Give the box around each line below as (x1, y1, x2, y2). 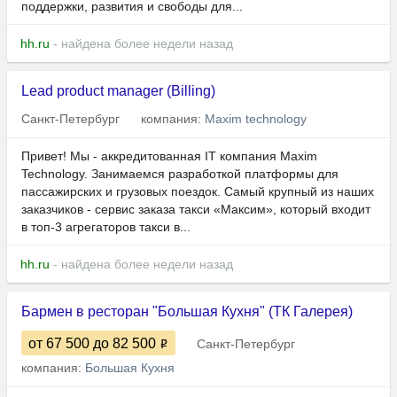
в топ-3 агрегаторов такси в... (21, 220, 191, 235)
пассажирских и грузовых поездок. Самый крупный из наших (21, 184, 374, 199)
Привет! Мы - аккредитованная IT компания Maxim (21, 149, 317, 164)
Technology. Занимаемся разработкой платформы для (21, 167, 339, 182)
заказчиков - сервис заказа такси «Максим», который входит (21, 202, 370, 217)
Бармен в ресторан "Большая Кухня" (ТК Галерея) (21, 304, 353, 320)
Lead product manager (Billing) (21, 83, 215, 99)
